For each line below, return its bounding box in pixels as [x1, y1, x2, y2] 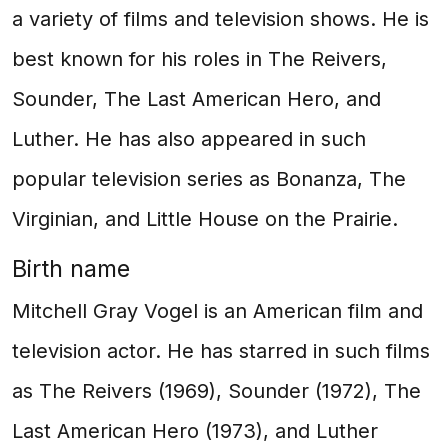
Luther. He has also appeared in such [12, 127, 366, 151]
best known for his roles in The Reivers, [12, 47, 387, 71]
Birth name [12, 254, 130, 283]
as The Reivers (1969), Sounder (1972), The [12, 379, 421, 403]
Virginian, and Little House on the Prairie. [12, 207, 398, 231]
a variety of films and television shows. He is [12, 7, 429, 31]
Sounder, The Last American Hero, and [12, 87, 381, 111]
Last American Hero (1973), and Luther [12, 419, 378, 443]
